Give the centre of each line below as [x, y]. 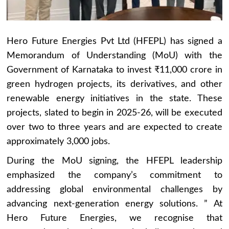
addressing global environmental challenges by [114, 189]
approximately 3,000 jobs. [59, 141]
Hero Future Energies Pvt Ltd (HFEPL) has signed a [114, 41]
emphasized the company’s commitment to [114, 175]
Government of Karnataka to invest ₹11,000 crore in [114, 70]
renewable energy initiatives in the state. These [114, 98]
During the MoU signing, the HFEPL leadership [114, 161]
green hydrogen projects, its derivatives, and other [114, 84]
